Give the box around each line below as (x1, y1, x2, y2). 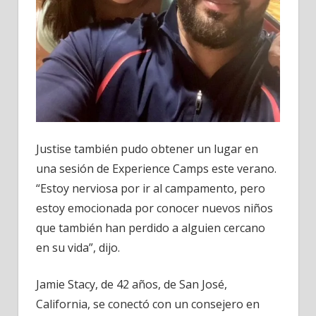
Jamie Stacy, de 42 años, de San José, (36, 276, 227, 292)
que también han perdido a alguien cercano (36, 220, 265, 236)
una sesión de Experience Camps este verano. (36, 161, 276, 176)
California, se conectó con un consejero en (36, 296, 260, 312)
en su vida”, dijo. (36, 240, 120, 255)
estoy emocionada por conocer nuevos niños (36, 200, 273, 216)
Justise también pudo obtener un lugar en (36, 141, 258, 157)
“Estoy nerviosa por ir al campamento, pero (36, 181, 265, 196)
